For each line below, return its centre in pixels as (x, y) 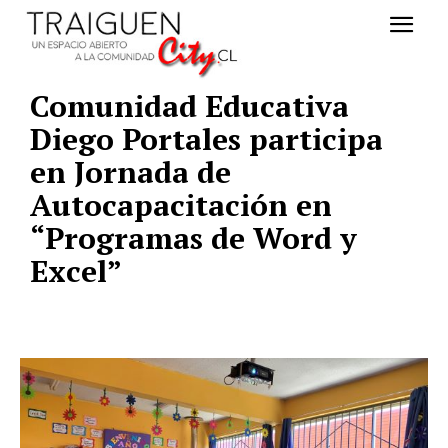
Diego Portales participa (206, 139)
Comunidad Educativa (189, 106)
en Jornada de (130, 172)
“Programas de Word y (193, 238)
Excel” (76, 271)
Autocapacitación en (181, 205)
